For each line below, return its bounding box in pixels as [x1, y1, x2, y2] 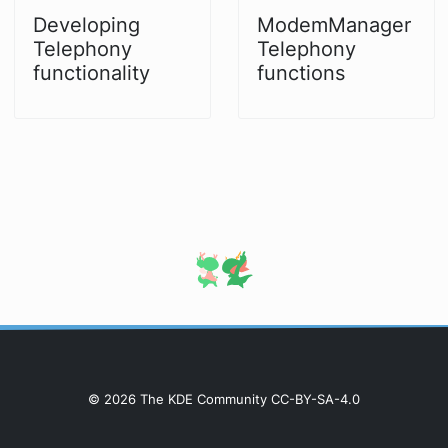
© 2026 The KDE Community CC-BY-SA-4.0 [88, 392, 360, 408]
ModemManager [256, 11, 411, 37]
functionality [32, 59, 150, 85]
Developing [32, 11, 140, 37]
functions [256, 59, 345, 85]
